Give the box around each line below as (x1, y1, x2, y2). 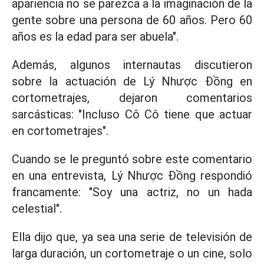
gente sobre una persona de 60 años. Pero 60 (12, 13, 252, 27)
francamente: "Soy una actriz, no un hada (12, 185, 252, 199)
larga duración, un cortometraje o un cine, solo (12, 246, 252, 260)
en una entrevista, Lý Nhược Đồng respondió (12, 169, 252, 183)
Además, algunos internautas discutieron (12, 58, 252, 72)
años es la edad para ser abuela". (12, 29, 179, 44)
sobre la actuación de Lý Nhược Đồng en (12, 74, 252, 88)
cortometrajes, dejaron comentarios (12, 91, 252, 105)
